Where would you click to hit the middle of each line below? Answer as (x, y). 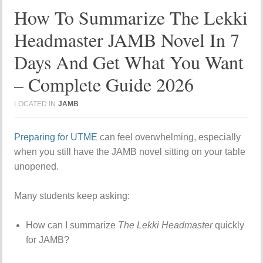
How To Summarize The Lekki (131, 17)
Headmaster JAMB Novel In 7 (127, 40)
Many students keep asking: (72, 196)
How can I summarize (72, 225)
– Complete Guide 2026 (104, 84)
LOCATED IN (35, 104)
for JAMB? (48, 240)
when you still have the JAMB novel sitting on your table (130, 152)
